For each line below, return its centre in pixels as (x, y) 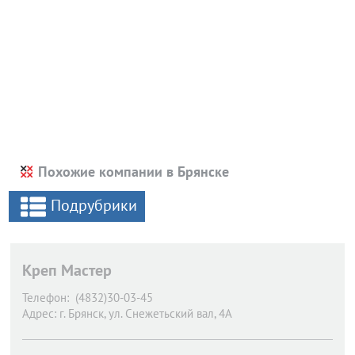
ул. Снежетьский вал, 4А (170, 313)
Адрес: (39, 313)
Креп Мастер (67, 270)
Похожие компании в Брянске (134, 172)
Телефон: (46, 298)
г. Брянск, (82, 313)
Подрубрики (94, 205)
